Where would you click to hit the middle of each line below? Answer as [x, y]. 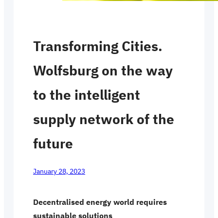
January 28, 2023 [59, 171]
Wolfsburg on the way [103, 70]
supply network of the [104, 119]
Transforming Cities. [98, 46]
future [53, 143]
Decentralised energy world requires [100, 202]
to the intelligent [87, 95]
